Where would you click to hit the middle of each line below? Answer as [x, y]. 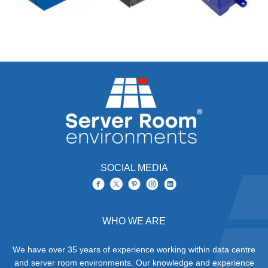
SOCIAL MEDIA [134, 167]
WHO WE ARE [134, 221]
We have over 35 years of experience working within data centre [134, 249]
